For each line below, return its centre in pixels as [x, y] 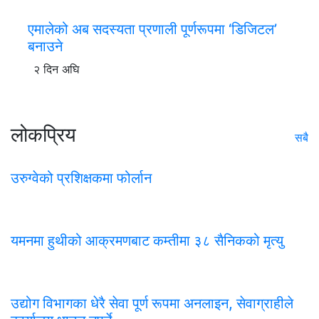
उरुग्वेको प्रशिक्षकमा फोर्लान [81, 178]
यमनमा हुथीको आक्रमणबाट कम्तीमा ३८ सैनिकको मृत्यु [147, 240]
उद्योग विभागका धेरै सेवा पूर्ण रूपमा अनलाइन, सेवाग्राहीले [152, 303]
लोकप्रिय [43, 134]
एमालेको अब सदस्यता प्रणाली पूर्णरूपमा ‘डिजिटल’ [152, 29]
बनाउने [45, 46]
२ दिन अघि [56, 69]
